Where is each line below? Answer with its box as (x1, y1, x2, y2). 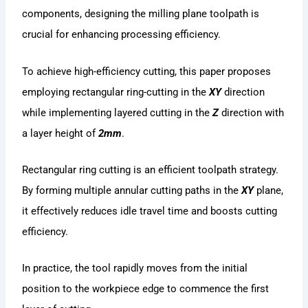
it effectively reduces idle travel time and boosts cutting (22, 204, 278, 217)
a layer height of (22, 126, 99, 140)
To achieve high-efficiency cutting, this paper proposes (22, 65, 272, 78)
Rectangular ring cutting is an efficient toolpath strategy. (22, 163, 279, 176)
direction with (221, 106, 285, 119)
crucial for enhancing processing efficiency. (22, 28, 221, 41)
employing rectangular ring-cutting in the (22, 85, 210, 98)
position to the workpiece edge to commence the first (22, 283, 269, 296)
